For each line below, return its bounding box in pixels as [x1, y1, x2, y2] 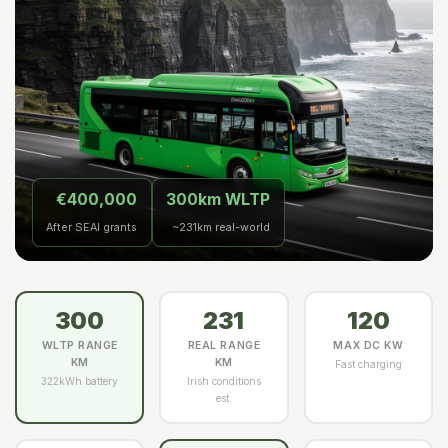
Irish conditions [186, 374, 261, 387]
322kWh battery [41, 374, 119, 387]
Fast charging [334, 357, 402, 370]
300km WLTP [166, 190, 270, 209]
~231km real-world [172, 221, 270, 234]
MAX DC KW [333, 338, 404, 352]
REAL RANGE [187, 338, 261, 352]
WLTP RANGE [41, 338, 118, 352]
